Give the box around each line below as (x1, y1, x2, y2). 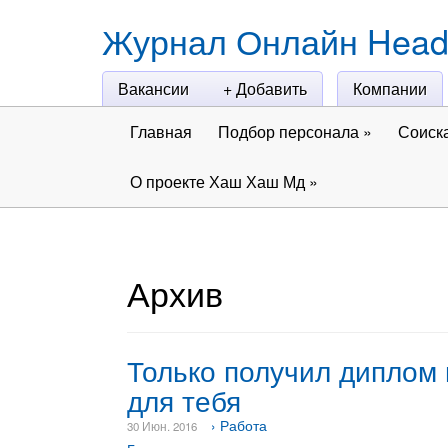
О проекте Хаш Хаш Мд (130, 170, 309, 193)
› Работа (211, 415, 267, 435)
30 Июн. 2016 (127, 418, 197, 434)
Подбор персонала (218, 120, 363, 143)
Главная (130, 120, 192, 143)
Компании (353, 77, 427, 100)
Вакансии (118, 77, 189, 100)
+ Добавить (223, 77, 307, 100)
